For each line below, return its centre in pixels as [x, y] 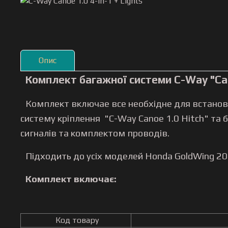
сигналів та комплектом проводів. [95, 133]
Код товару [77, 220]
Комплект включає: [71, 179]
